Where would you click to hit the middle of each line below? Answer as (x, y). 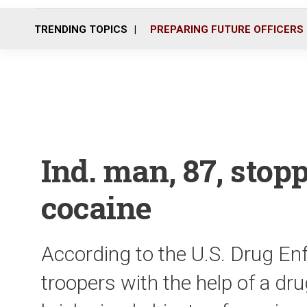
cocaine (97, 207)
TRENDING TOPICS (81, 29)
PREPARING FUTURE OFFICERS (227, 29)
